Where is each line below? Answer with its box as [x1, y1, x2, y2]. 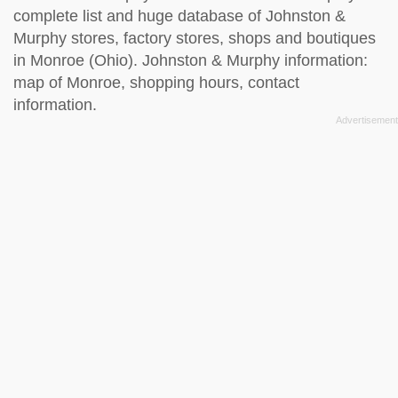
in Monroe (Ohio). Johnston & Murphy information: [13, 51, 368, 69]
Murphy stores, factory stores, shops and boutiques [13, 28, 376, 47]
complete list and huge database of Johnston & [13, 6, 346, 25]
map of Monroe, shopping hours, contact [13, 73, 299, 92]
